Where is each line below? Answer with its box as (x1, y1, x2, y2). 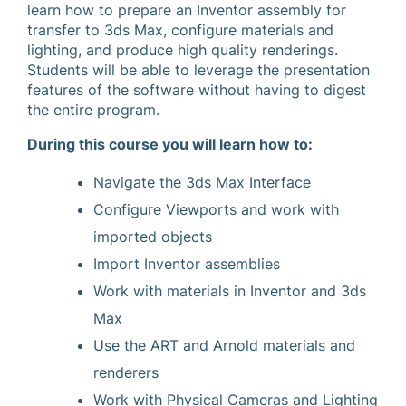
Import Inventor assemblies (93, 255, 280, 273)
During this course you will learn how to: (27, 135, 313, 153)
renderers (93, 363, 159, 382)
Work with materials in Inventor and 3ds (93, 282, 366, 300)
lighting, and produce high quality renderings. (27, 41, 338, 59)
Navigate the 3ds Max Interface (93, 173, 311, 191)
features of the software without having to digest (27, 81, 366, 99)
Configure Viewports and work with (93, 200, 339, 218)
